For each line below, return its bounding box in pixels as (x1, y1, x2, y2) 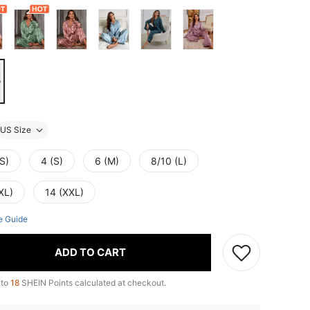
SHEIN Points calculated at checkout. (19, 277, 166, 288)
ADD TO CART (55, 246, 126, 259)
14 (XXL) (45, 185, 84, 198)
